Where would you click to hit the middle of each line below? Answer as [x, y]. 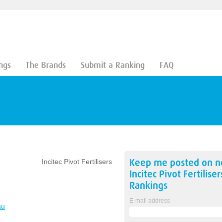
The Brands [46, 65]
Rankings [148, 186]
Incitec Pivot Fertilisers [77, 162]
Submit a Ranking [112, 65]
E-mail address [149, 201]
